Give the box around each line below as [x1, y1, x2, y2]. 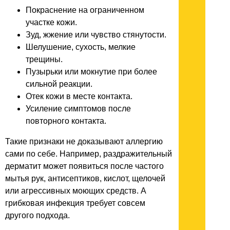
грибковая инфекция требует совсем [5, 199, 145, 208]
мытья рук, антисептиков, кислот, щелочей [5, 174, 165, 183]
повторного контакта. [26, 117, 106, 126]
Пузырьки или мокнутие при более [26, 67, 157, 76]
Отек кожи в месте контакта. [26, 92, 132, 101]
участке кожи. [26, 18, 77, 27]
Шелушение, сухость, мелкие [26, 43, 136, 52]
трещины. [26, 55, 63, 64]
